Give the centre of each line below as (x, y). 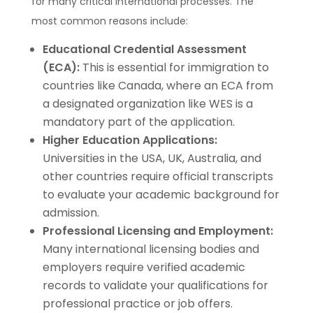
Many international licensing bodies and (151, 249)
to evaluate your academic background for (161, 194)
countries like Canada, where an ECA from (158, 85)
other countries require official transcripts (158, 176)
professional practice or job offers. (137, 303)
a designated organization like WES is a (147, 103)
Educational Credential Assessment (144, 49)
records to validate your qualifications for (155, 285)
